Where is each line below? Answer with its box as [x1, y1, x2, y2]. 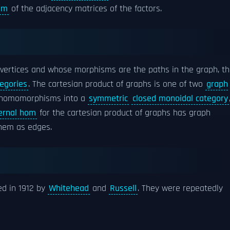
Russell [110, 182, 137, 194]
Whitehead [49, 182, 89, 194]
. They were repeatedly [138, 182, 223, 194]
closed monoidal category [132, 92, 228, 104]
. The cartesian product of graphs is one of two [28, 78, 205, 90]
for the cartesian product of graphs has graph [37, 107, 210, 119]
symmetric [89, 92, 128, 104]
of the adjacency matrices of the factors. [9, 3, 162, 14]
